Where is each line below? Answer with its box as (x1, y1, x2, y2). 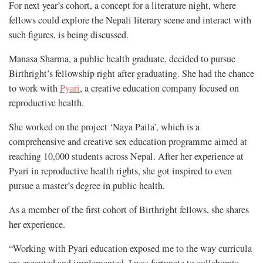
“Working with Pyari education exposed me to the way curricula (9, 242, 252, 255)
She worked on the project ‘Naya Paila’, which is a (9, 120, 200, 134)
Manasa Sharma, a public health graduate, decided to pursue (9, 52, 235, 66)
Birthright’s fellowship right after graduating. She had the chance (9, 67, 254, 80)
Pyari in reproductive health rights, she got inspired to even (9, 164, 232, 178)
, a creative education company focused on (80, 82, 239, 95)
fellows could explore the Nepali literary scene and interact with (9, 14, 251, 27)
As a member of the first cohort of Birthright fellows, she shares (9, 203, 249, 217)
